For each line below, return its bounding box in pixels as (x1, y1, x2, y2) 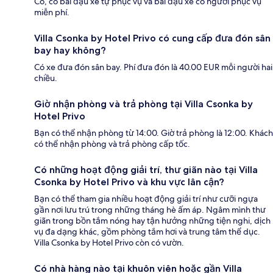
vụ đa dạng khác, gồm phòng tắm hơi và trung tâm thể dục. (34, 225, 260, 237)
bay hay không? (34, 44, 106, 56)
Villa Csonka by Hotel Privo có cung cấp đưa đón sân (34, 32, 271, 44)
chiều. (34, 72, 57, 83)
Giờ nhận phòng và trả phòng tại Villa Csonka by (34, 97, 253, 110)
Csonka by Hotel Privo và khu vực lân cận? (34, 175, 224, 188)
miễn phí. (34, 6, 69, 18)
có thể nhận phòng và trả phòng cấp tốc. (34, 138, 190, 149)
